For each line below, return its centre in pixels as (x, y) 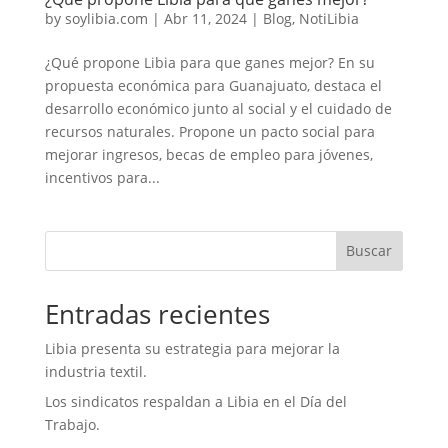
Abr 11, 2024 (205, 18)
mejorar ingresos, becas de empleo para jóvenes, (208, 154)
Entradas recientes (157, 313)
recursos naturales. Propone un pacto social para (209, 131)
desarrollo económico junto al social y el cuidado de (218, 108)
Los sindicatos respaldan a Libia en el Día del (195, 401)
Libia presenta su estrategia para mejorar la (192, 348)
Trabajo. (72, 424)
